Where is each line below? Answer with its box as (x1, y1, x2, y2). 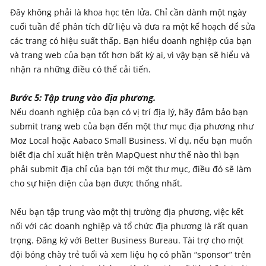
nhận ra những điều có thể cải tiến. (10, 63, 151, 75)
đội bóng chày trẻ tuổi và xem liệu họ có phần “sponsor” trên (10, 248, 251, 260)
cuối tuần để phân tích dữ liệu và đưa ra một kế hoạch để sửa (10, 20, 255, 32)
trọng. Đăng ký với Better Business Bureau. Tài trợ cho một (10, 234, 243, 246)
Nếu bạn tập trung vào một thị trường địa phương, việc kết (10, 205, 243, 217)
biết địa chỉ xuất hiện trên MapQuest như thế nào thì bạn (10, 148, 239, 160)
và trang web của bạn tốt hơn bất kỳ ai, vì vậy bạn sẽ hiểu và (10, 49, 250, 61)
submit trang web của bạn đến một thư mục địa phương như (10, 120, 254, 132)
